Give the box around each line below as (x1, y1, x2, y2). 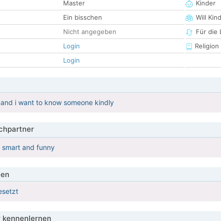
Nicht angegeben (63, 28, 116, 36)
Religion (193, 42, 219, 50)
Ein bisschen (63, 13, 102, 22)
